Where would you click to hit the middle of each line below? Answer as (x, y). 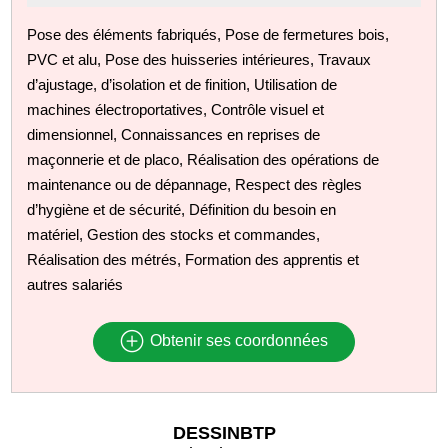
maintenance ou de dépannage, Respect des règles (195, 184)
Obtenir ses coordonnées (236, 341)
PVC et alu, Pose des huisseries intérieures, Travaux (199, 59)
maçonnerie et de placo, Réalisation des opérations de (203, 159)
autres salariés (75, 284)
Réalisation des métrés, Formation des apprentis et (193, 259)
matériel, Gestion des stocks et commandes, (174, 234)
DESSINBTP (224, 432)
